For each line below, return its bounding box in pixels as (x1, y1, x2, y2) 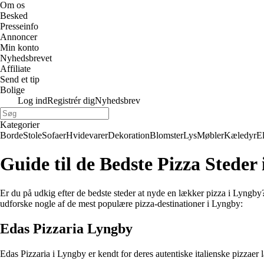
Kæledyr (224, 130, 256, 140)
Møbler (197, 130, 224, 140)
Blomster (150, 130, 183, 140)
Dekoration (108, 130, 150, 140)
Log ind (18, 95, 47, 105)
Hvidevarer (66, 130, 108, 140)
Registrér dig (47, 95, 95, 105)
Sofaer (42, 130, 66, 140)
